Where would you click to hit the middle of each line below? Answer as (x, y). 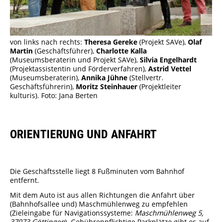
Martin (22, 51)
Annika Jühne (104, 77)
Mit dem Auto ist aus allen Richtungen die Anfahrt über (102, 195)
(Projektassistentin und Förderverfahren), (79, 68)
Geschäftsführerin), (43, 86)
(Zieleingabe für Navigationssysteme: (72, 213)
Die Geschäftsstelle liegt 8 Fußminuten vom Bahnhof (97, 171)
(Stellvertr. (145, 77)
